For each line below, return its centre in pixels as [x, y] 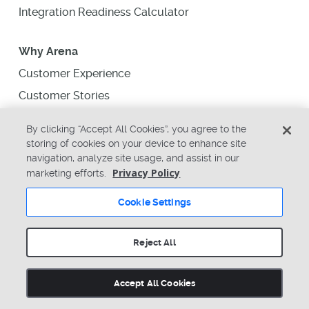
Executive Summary [71, 117]
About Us [43, 223]
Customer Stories [64, 95]
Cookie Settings [154, 202]
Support [40, 289]
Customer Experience [74, 73]
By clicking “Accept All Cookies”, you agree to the [137, 129]
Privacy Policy [147, 173]
